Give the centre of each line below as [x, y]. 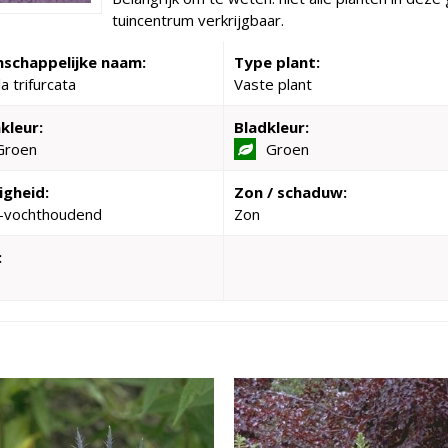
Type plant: [277, 62]
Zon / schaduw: [290, 192]
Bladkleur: [271, 127]
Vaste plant [273, 84]
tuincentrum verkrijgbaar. [198, 20]
